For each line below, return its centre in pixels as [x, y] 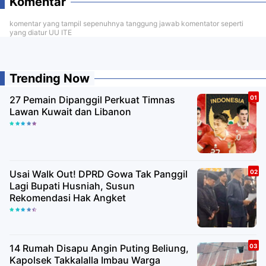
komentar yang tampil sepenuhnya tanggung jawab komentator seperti [126, 23]
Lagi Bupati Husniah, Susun [72, 186]
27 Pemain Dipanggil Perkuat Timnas [92, 99]
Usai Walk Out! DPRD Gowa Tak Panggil [99, 174]
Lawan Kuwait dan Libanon [70, 111]
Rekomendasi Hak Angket [68, 197]
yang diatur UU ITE [41, 32]
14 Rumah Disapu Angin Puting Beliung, [99, 248]
